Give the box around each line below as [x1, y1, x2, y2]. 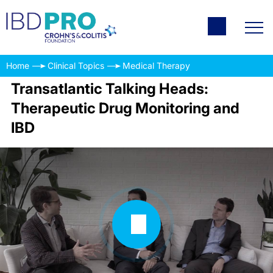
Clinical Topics [48, 60, 104, 71]
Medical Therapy [122, 60, 190, 71]
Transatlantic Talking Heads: [10, 80, 208, 97]
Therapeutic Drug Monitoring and [10, 99, 239, 117]
